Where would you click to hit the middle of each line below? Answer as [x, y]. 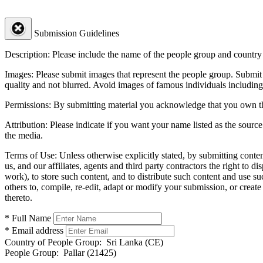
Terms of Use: [31, 155]
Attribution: [26, 124]
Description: [27, 54]
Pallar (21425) [87, 252]
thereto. [18, 197]
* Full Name [28, 218]
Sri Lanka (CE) [132, 242]
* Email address [34, 230]
